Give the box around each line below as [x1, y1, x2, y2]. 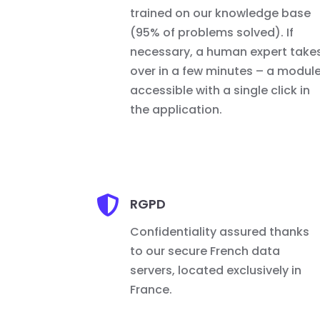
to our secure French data [129, 243, 280, 260]
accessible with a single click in [129, 81, 310, 99]
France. [129, 281, 172, 299]
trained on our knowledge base [129, 4, 311, 21]
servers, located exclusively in [129, 262, 301, 279]
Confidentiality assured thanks [129, 224, 309, 241]
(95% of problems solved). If [129, 24, 294, 41]
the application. [129, 101, 222, 118]
